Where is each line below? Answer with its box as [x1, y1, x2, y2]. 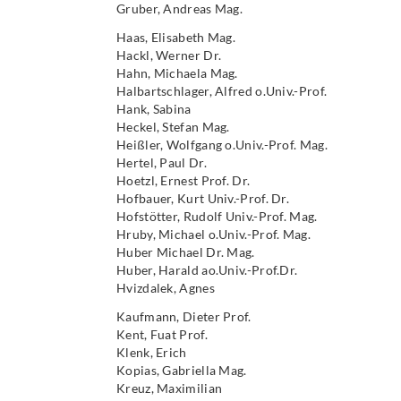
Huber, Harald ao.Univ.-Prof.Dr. [116, 262, 298, 277]
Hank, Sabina [116, 101, 192, 116]
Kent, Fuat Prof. [116, 327, 208, 342]
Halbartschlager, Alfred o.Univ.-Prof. [116, 83, 328, 98]
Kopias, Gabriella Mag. [116, 363, 247, 378]
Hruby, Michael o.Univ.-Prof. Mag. [116, 226, 311, 242]
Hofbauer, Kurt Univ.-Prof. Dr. [116, 191, 289, 206]
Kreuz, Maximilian [116, 380, 223, 396]
